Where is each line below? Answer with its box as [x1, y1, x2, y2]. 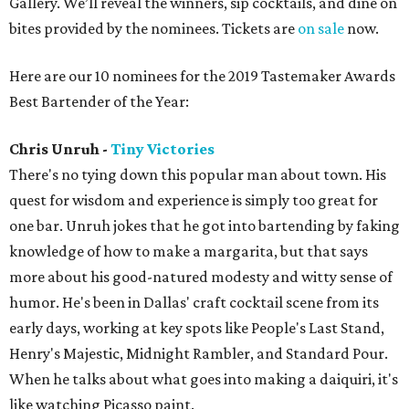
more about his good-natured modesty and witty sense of [9, 267, 393, 286]
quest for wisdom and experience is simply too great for [9, 191, 378, 209]
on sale [298, 19, 344, 37]
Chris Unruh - [9, 140, 110, 158]
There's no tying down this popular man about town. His [9, 165, 386, 184]
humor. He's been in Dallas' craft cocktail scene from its [9, 293, 379, 311]
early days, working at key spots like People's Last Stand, [9, 319, 384, 337]
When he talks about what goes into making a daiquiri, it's [9, 370, 398, 388]
